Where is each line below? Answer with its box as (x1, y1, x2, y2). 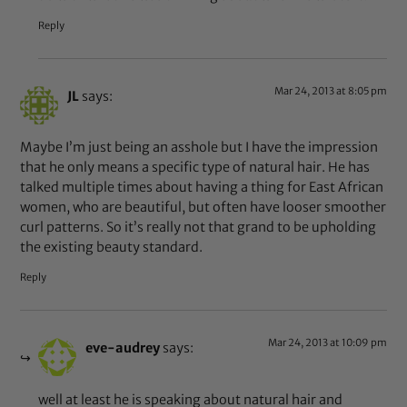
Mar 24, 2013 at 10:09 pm (267, 336, 387, 350)
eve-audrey (85, 340, 161, 357)
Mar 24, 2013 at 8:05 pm (273, 84, 387, 97)
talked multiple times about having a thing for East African (20, 179, 384, 196)
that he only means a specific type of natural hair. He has (20, 159, 371, 176)
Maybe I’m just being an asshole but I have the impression (20, 139, 379, 156)
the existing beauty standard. (20, 239, 203, 256)
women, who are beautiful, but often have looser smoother (20, 199, 387, 216)
